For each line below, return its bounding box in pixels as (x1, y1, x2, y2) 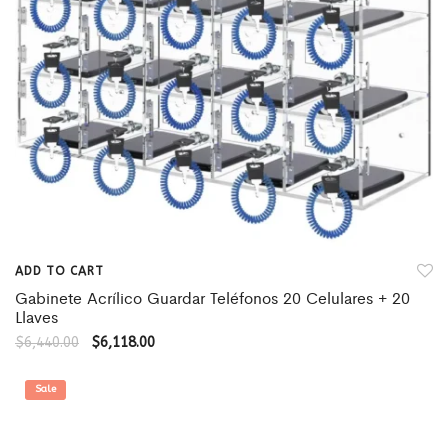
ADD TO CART (15, 264, 104, 278)
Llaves (15, 305, 58, 328)
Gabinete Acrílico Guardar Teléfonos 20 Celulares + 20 (15, 286, 410, 309)
